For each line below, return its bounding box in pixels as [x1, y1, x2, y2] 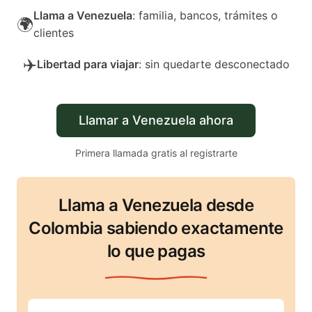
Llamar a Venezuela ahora [79, 113, 233, 127]
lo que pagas [107, 241, 205, 261]
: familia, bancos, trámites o [132, 8, 278, 22]
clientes [33, 26, 74, 40]
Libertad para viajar [36, 57, 139, 71]
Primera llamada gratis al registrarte [75, 147, 237, 159]
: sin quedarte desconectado [138, 57, 290, 71]
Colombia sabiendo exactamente [29, 218, 283, 238]
